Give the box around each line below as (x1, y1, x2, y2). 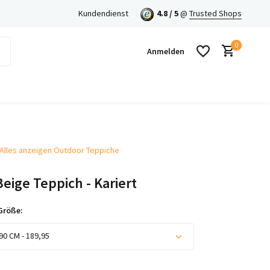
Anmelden (147, 46, 184, 57)
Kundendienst (78, 8, 128, 19)
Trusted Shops (189, 8, 242, 19)
